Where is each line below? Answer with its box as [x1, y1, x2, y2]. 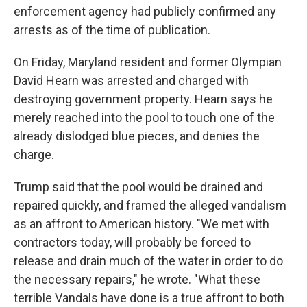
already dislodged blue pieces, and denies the [14, 129, 260, 143]
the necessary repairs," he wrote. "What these [14, 272, 260, 286]
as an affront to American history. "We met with [14, 217, 269, 231]
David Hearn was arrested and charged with [14, 73, 249, 88]
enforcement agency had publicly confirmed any [14, 4, 276, 19]
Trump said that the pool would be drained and [14, 180, 263, 194]
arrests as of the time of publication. [14, 23, 210, 37]
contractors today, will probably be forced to [14, 235, 251, 249]
